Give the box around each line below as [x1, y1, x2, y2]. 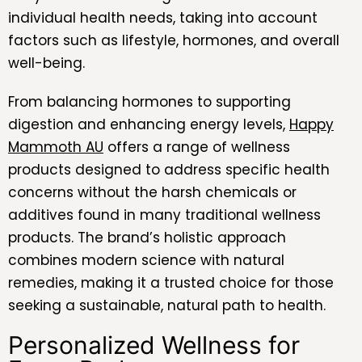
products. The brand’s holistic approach [8, 227, 286, 247]
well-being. [8, 53, 85, 73]
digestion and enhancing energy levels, [8, 114, 289, 134]
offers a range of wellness [103, 137, 290, 157]
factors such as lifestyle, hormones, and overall [8, 30, 339, 50]
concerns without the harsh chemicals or [8, 182, 297, 202]
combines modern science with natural [8, 250, 284, 270]
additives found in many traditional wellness [8, 204, 321, 225]
